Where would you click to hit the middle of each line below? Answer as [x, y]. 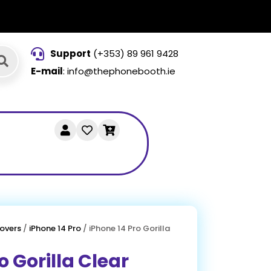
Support [71, 54]
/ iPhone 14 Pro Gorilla [126, 228]
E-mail [47, 71]
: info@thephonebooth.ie [119, 71]
